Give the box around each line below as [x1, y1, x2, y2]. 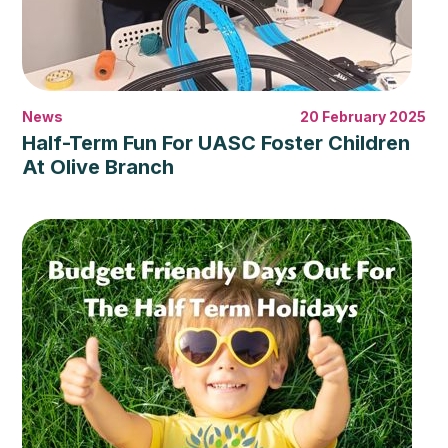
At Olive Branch [22, 155, 175, 179]
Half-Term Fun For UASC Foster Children [22, 131, 411, 155]
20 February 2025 [299, 108, 426, 125]
